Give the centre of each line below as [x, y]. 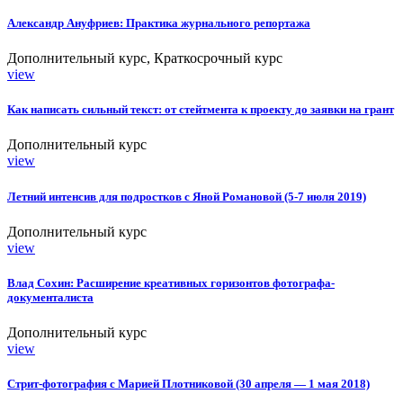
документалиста [50, 297]
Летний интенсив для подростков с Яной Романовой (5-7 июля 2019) [187, 196]
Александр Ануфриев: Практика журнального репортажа [159, 22]
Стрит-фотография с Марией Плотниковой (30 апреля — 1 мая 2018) [188, 384]
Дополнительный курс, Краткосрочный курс [145, 58]
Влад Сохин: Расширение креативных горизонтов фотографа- [171, 282]
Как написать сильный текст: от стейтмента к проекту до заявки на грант [201, 110]
